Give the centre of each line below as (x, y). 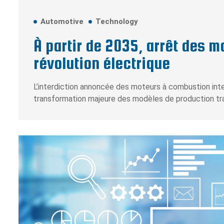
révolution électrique (102, 63)
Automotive (62, 22)
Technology (117, 22)
